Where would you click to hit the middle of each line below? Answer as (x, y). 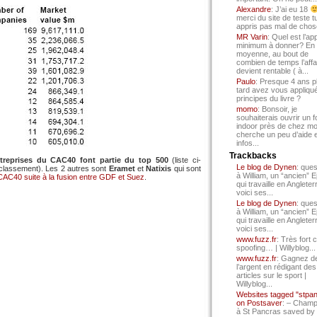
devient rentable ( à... (272, 71)
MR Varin (252, 37)
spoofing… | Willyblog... (276, 248)
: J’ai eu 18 (290, 9)
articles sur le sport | (271, 275)
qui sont (188, 168)
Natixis (160, 168)
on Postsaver (259, 303)
